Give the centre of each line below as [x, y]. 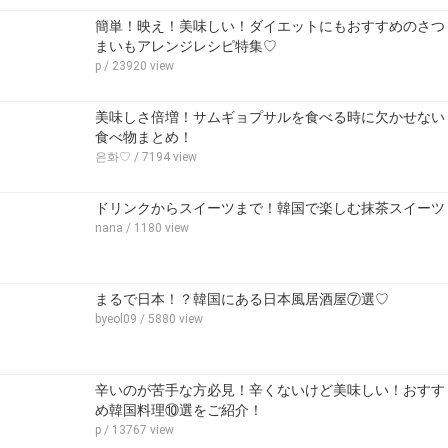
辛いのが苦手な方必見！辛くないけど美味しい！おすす [270, 389]
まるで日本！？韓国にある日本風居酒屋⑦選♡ [242, 298]
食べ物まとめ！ [144, 136]
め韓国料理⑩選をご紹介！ [179, 409]
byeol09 [116, 318]
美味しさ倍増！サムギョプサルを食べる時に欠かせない [270, 116]
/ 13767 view [137, 429]
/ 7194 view [164, 156]
